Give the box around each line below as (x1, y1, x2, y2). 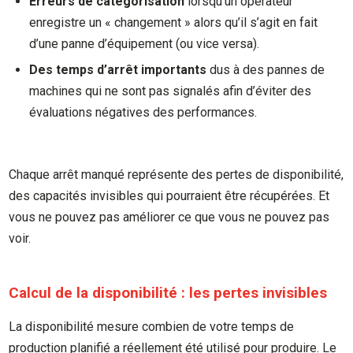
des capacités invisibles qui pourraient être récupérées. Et (9, 188, 330, 203)
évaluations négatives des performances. (29, 105, 258, 121)
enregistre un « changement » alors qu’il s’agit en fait (29, 14, 318, 30)
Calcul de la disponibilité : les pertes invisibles (9, 283, 328, 302)
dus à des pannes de (206, 62, 325, 78)
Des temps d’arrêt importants (29, 62, 207, 78)
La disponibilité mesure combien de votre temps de (9, 319, 295, 335)
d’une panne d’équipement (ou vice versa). (29, 35, 260, 51)
